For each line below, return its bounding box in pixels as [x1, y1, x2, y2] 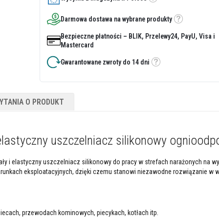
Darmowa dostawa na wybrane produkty [60, 15, 172, 23]
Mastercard [60, 41, 94, 49]
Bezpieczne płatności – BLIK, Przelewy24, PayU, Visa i [60, 32, 215, 40]
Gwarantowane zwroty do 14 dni [60, 58, 150, 66]
